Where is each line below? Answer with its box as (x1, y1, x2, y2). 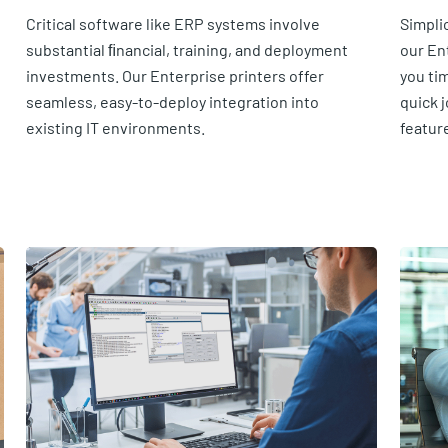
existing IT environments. (26, 118, 206, 138)
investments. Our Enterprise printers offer (26, 66, 325, 86)
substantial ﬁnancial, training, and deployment (26, 40, 349, 60)
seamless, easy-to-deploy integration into (26, 92, 320, 112)
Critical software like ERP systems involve (26, 14, 321, 34)
